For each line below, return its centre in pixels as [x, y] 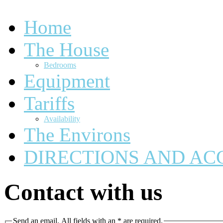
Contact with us [83, 192]
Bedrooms [60, 65]
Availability [62, 119]
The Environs [77, 135]
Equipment [67, 81]
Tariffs [49, 103]
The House [66, 50]
